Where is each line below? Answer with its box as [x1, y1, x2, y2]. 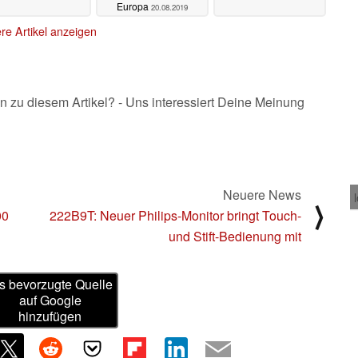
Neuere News [223, 185, 301, 204]
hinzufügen [18, 307, 82, 326]
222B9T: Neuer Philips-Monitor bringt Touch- [50, 205, 301, 225]
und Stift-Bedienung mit [169, 226, 301, 245]
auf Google [18, 291, 82, 310]
